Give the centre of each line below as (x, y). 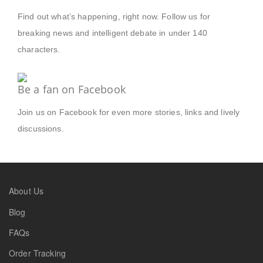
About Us (26, 191)
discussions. (41, 129)
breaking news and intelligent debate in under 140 (112, 33)
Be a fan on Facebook (72, 89)
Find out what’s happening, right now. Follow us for (114, 16)
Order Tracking (37, 253)
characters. (39, 49)
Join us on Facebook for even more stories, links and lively (129, 112)
